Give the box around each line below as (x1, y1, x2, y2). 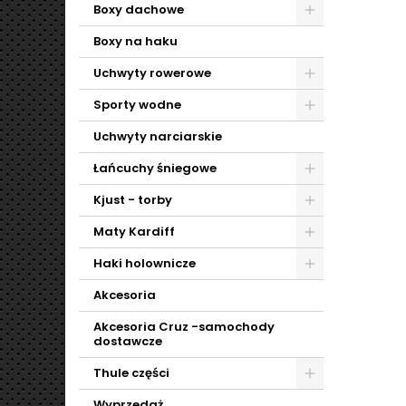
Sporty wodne (93, 96, 181, 113)
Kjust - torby (93, 191, 172, 208)
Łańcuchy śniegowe (93, 159, 217, 177)
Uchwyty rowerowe (93, 64, 211, 82)
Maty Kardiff (93, 223, 175, 240)
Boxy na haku (93, 33, 178, 50)
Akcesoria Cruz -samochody (93, 318, 275, 335)
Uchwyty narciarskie (93, 128, 222, 145)
